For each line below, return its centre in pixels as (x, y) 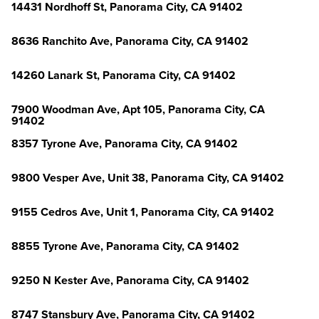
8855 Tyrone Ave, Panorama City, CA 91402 (125, 246)
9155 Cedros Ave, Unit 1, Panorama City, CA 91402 (143, 212)
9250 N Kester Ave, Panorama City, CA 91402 (130, 281)
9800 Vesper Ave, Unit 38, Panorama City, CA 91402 (148, 178)
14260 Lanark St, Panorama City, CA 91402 (124, 75)
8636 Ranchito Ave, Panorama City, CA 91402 (130, 41)
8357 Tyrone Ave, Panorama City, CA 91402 (125, 144)
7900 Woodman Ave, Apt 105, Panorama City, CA (138, 110)
